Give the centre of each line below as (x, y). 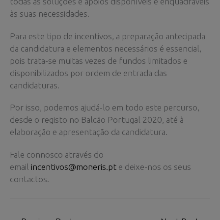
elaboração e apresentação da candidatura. (89, 132)
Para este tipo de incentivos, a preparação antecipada (108, 36)
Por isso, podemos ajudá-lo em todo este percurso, (105, 108)
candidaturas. (35, 85)
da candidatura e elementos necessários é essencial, (106, 48)
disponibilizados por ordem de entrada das (88, 73)
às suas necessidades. (50, 13)
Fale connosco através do (57, 155)
